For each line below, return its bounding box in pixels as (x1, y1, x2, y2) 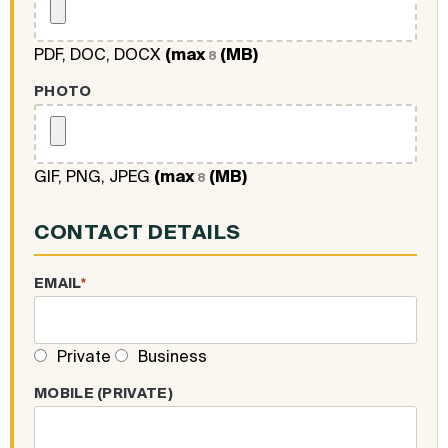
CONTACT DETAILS (34, 220, 241, 244)
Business (134, 347, 207, 366)
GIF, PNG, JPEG (34, 167, 154, 186)
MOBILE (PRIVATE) (34, 385, 173, 402)
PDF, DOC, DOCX (34, 45, 165, 64)
